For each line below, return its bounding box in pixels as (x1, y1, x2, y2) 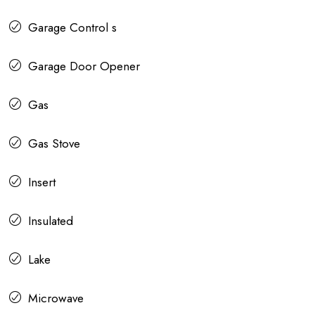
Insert (28, 174, 56, 191)
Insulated (28, 212, 73, 230)
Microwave (28, 290, 84, 307)
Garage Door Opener (28, 58, 140, 75)
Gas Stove (28, 135, 80, 153)
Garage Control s (28, 19, 117, 37)
